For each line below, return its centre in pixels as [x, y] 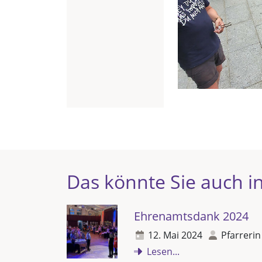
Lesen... [163, 251]
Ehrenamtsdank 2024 [191, 216]
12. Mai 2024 [175, 235]
